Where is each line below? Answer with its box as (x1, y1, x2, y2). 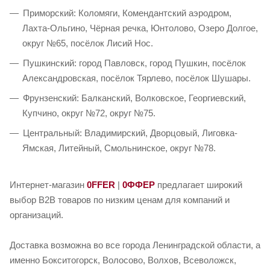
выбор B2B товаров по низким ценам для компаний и (10, 195, 230, 205)
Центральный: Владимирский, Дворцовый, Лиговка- (23, 128, 237, 138)
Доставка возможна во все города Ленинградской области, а (10, 239, 260, 250)
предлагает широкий (155, 180, 242, 190)
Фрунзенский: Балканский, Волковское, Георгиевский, (23, 93, 246, 103)
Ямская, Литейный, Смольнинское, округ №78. (22, 143, 216, 153)
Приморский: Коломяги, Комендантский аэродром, (23, 8, 231, 18)
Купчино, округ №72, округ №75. (22, 108, 155, 118)
